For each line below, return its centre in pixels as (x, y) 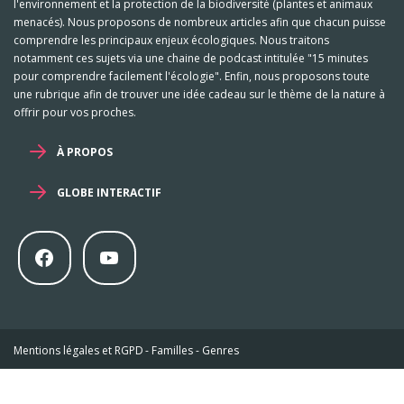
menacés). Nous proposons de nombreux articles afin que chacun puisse (200, 22)
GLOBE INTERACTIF (109, 193)
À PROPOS (84, 152)
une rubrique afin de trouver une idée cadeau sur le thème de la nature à (199, 94)
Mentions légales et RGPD (78, 350)
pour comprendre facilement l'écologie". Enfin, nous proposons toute (192, 76)
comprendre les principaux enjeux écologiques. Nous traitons (171, 40)
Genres (220, 350)
